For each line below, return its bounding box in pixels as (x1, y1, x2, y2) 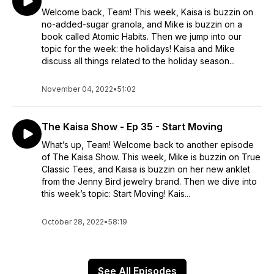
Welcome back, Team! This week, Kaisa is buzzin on (42, 7, 253, 17)
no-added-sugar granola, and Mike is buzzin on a (42, 19, 242, 29)
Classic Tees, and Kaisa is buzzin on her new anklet (42, 164, 250, 174)
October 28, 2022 (42, 217, 104, 226)
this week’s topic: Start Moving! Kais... (42, 188, 190, 199)
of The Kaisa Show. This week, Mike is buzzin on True (42, 152, 261, 162)
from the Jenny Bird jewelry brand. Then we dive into (42, 176, 257, 187)
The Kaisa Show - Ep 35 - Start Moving (42, 120, 223, 133)
